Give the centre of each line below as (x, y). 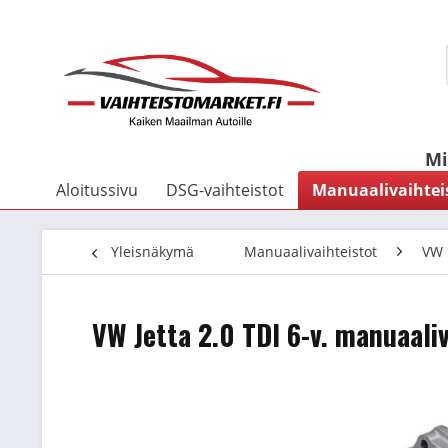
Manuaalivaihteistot (310, 251)
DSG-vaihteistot (225, 190)
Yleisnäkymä (152, 251)
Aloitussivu (97, 190)
